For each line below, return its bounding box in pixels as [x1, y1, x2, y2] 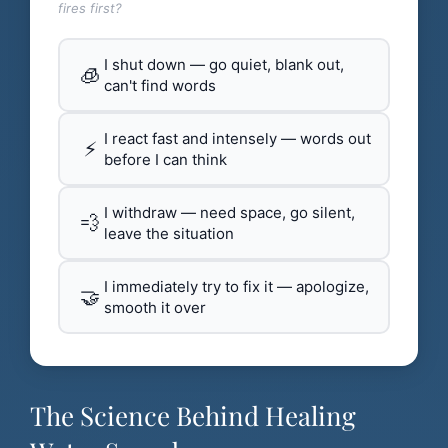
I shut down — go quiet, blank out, [104, 55, 344, 75]
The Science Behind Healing [30, 398, 356, 434]
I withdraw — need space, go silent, [104, 203, 355, 223]
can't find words [104, 76, 216, 96]
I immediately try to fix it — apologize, [104, 277, 369, 297]
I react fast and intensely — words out [104, 129, 371, 149]
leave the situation [104, 224, 234, 244]
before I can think [104, 150, 227, 170]
